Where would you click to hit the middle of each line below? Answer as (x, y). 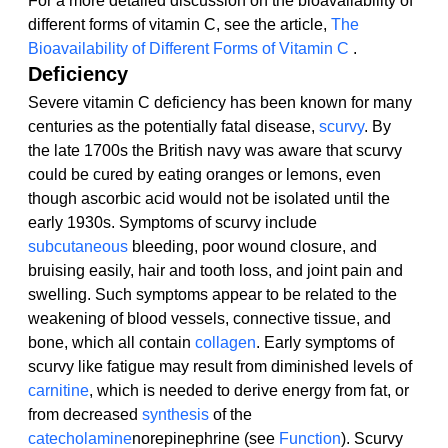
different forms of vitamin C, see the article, (179, 25)
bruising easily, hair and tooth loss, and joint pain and (217, 271)
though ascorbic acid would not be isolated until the (211, 199)
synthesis (175, 415)
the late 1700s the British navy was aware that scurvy (217, 151)
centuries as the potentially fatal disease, (173, 127)
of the (232, 415)
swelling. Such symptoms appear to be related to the (214, 295)
